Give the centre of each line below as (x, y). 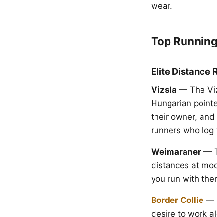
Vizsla (164, 90)
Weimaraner (176, 152)
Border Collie (177, 200)
